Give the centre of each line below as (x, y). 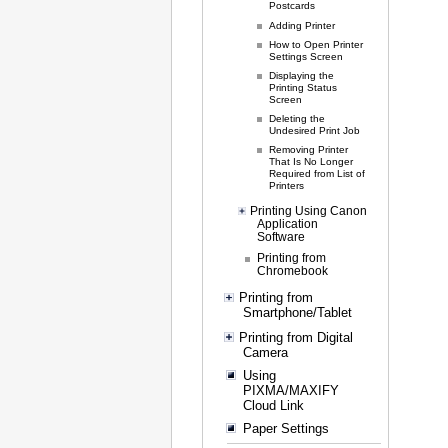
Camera (265, 352)
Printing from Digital (295, 337)
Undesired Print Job (315, 130)
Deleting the (297, 118)
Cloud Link (273, 406)
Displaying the (302, 75)
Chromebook (292, 271)
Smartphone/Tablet (297, 313)
